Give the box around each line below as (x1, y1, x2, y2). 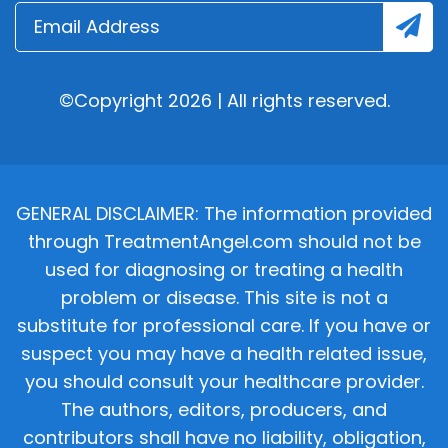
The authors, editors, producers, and (61, 396, 387, 422)
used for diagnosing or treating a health (45, 256, 403, 282)
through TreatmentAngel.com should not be (27, 228, 421, 254)
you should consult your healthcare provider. (24, 368, 424, 394)
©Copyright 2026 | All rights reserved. (58, 87, 390, 113)
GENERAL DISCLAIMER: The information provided (16, 200, 432, 226)
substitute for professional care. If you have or (17, 312, 431, 338)
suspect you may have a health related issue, (21, 340, 427, 366)
